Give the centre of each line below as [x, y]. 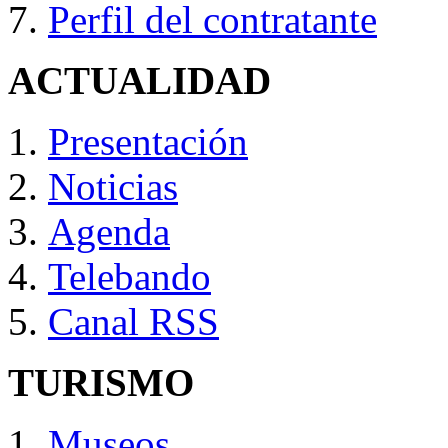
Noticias [113, 187]
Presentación [148, 142]
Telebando [129, 277]
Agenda [109, 232]
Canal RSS [133, 322]
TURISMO [101, 383]
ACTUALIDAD [139, 81]
